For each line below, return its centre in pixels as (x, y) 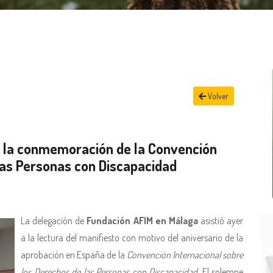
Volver (217, 96)
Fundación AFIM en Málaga (142, 221)
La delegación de (54, 221)
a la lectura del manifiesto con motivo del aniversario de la (132, 238)
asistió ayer (220, 221)
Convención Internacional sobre (185, 255)
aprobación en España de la (74, 255)
